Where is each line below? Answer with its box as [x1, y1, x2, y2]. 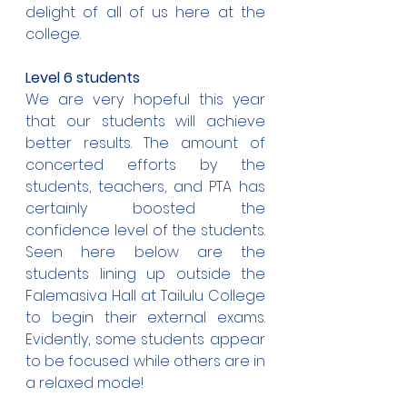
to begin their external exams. [25, 307, 265, 328]
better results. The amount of [25, 133, 265, 154]
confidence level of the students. [25, 220, 265, 241]
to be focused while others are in [25, 351, 265, 372]
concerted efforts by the [25, 154, 265, 175]
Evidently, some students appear [25, 329, 265, 350]
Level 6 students [25, 67, 140, 88]
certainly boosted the [25, 198, 265, 219]
